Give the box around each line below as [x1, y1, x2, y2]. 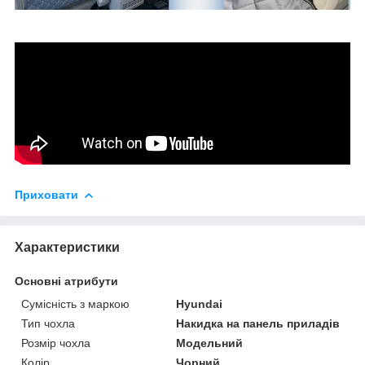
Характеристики [15, 240, 120, 254]
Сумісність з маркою [21, 297, 130, 310]
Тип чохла [21, 316, 75, 330]
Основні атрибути [15, 274, 118, 288]
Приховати [15, 187, 78, 201]
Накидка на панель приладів [176, 316, 341, 330]
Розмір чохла [21, 336, 90, 350]
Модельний [176, 336, 244, 350]
